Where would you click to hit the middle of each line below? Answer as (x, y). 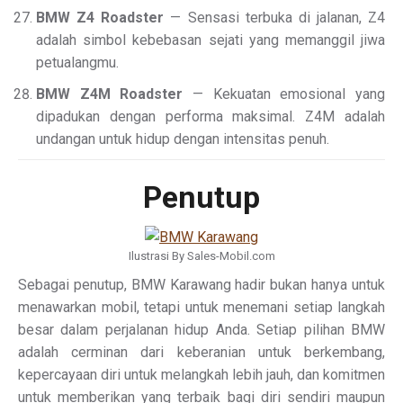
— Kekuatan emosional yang (284, 94)
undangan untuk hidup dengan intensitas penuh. (183, 139)
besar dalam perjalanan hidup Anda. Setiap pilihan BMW (201, 330)
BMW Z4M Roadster (110, 94)
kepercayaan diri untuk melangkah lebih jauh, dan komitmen (201, 375)
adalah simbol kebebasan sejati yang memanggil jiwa (210, 40)
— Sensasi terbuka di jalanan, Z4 (274, 18)
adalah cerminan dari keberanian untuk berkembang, (201, 353)
